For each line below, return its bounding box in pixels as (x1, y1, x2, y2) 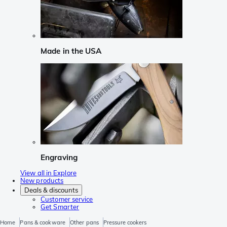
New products (20, 176, 64, 185)
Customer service (41, 195, 93, 204)
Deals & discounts (24, 186, 78, 195)
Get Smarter (41, 203, 80, 211)
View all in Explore (20, 169, 77, 177)
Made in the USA (41, 46, 102, 56)
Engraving (41, 152, 78, 162)
